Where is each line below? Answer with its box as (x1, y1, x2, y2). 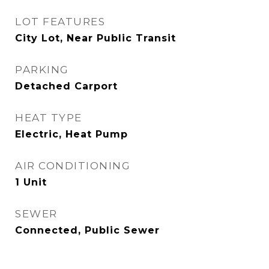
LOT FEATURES (15, 16, 105, 28)
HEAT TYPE (15, 112, 82, 124)
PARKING (15, 64, 69, 76)
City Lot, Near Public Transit (15, 32, 176, 44)
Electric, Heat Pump (15, 128, 128, 140)
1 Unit (15, 177, 47, 188)
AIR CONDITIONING (15, 160, 130, 172)
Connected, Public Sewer (15, 225, 160, 236)
